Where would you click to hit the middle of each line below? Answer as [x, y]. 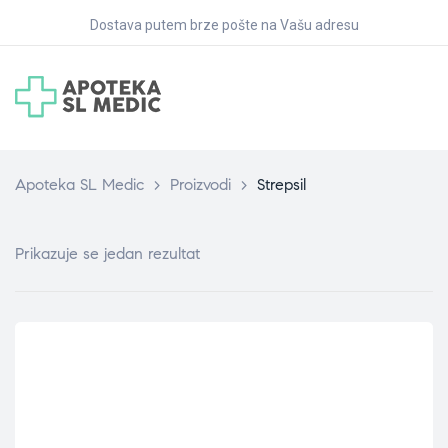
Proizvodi [200, 184]
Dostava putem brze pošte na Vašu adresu [224, 25]
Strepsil [281, 184]
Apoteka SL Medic [79, 184]
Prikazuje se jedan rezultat [107, 253]
